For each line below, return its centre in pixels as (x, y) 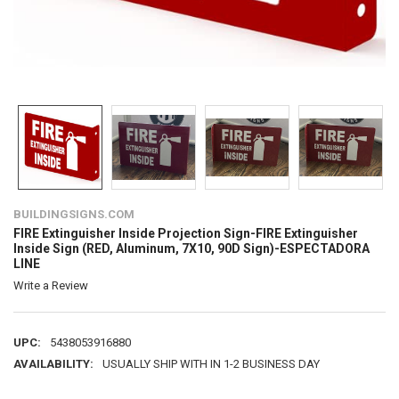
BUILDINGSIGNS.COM (73, 214)
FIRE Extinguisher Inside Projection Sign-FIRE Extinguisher (185, 233)
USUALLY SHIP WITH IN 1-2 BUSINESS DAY (211, 364)
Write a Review (50, 285)
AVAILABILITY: (53, 364)
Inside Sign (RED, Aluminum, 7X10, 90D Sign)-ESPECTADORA (191, 248)
